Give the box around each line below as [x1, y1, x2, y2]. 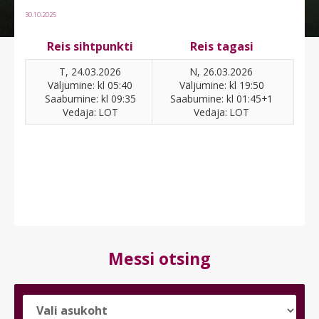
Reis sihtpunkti [46, 38, 133, 55]
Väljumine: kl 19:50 [179, 78, 264, 93]
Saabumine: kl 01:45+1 [170, 92, 273, 106]
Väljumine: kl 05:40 [48, 78, 132, 93]
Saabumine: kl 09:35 [44, 92, 136, 106]
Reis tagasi [189, 38, 253, 55]
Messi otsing [108, 247, 211, 271]
